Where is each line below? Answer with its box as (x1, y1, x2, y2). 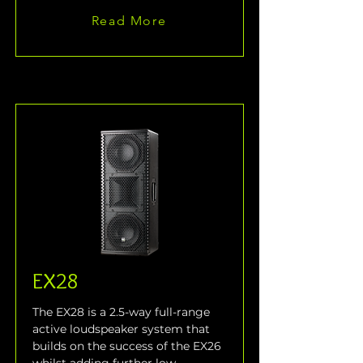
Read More (91, 12, 167, 28)
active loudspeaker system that (32, 322, 213, 337)
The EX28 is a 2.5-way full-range (32, 305, 213, 320)
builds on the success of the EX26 (32, 339, 224, 354)
